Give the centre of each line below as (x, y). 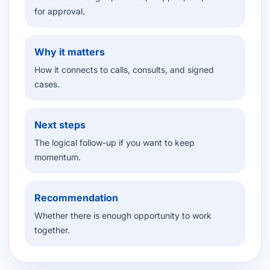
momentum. (58, 157)
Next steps (60, 125)
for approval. (60, 11)
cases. (47, 84)
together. (52, 230)
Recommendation (76, 198)
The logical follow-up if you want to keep (115, 143)
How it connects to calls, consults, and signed (124, 70)
